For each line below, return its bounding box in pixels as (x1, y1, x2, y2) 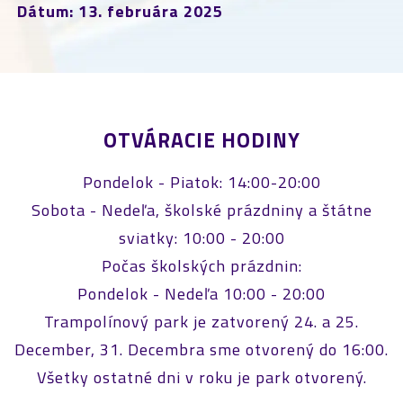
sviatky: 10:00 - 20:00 (118, 225, 285, 250)
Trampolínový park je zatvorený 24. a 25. (44, 309, 359, 334)
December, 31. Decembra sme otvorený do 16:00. (14, 336, 389, 362)
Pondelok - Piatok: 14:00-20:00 (82, 169, 321, 194)
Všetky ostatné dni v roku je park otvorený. (36, 364, 367, 390)
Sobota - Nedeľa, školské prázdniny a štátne (31, 197, 372, 222)
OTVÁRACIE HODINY (103, 123, 300, 156)
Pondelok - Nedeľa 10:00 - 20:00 (77, 281, 326, 306)
